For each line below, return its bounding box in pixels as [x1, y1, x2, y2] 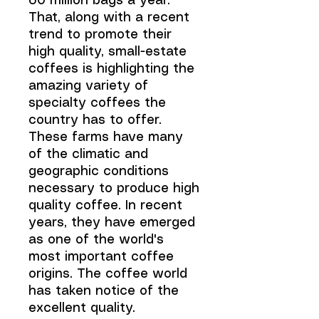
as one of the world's [28, 234, 164, 246]
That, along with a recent [28, 11, 189, 24]
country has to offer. [28, 114, 162, 127]
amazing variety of [28, 80, 148, 93]
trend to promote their [28, 28, 172, 41]
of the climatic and [28, 148, 148, 161]
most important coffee [28, 251, 174, 263]
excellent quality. [28, 302, 135, 315]
